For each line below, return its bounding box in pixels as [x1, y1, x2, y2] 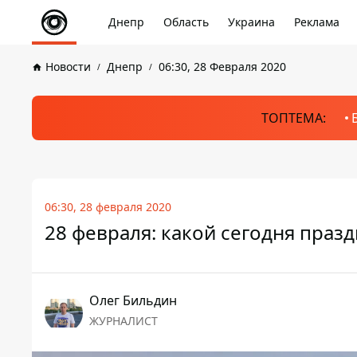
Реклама [294, 14, 339, 29]
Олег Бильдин [89, 292, 177, 309]
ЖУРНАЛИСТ [89, 313, 158, 328]
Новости [45, 59, 91, 74]
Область [163, 14, 209, 29]
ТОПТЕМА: [261, 109, 326, 127]
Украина [228, 14, 275, 29]
